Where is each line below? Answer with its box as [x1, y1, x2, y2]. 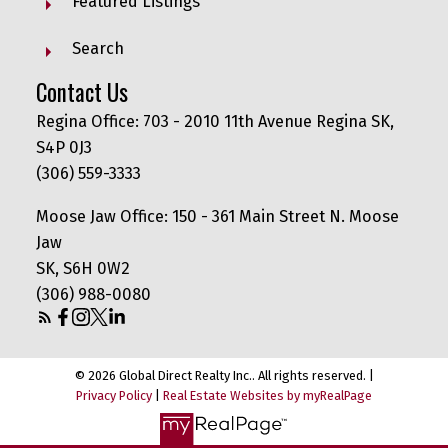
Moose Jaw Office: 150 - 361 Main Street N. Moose [35, 206, 399, 226]
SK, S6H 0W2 [35, 258, 130, 278]
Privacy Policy [76, 387, 152, 403]
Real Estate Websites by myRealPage [163, 387, 372, 403]
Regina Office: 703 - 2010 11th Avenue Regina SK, [35, 112, 394, 132]
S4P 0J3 [35, 138, 92, 158]
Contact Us [35, 75, 128, 110]
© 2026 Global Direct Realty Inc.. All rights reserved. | [74, 367, 374, 383]
